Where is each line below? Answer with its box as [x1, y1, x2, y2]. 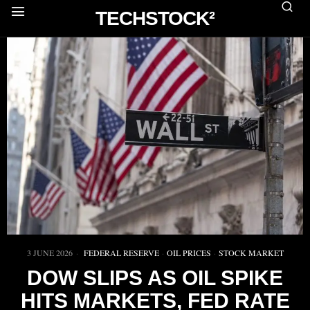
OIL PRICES [166, 247, 211, 259]
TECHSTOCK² [95, 8, 215, 29]
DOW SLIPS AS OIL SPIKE [27, 266, 283, 290]
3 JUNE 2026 [26, 247, 73, 259]
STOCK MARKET [218, 247, 284, 259]
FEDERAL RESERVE [83, 247, 159, 259]
